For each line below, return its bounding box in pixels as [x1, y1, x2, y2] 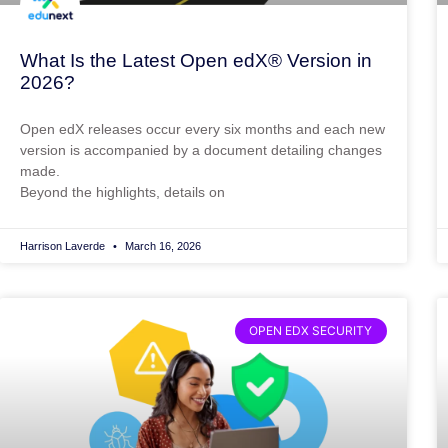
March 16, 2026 [122, 239, 201, 252]
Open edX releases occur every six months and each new [20, 120, 385, 137]
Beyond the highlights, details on [20, 183, 225, 200]
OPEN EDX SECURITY [249, 322, 373, 338]
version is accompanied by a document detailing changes [20, 141, 382, 158]
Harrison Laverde [20, 239, 108, 252]
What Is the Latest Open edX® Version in [20, 49, 372, 71]
